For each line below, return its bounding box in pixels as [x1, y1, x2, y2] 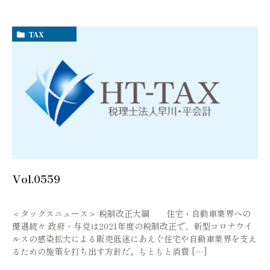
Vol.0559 [12, 171, 60, 187]
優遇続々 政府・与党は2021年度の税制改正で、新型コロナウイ [12, 220, 253, 233]
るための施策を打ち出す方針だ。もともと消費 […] [12, 245, 207, 258]
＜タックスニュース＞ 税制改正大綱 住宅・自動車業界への [12, 207, 251, 220]
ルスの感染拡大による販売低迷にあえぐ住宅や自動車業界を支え [12, 233, 257, 245]
